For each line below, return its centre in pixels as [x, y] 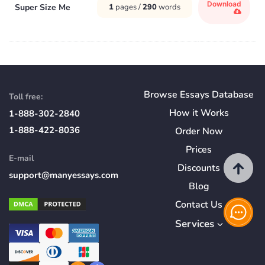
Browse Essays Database [199, 94]
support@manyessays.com [64, 175]
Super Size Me [43, 7]
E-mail [21, 158]
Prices [199, 149]
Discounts [199, 168]
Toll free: [26, 96]
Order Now [199, 131]
